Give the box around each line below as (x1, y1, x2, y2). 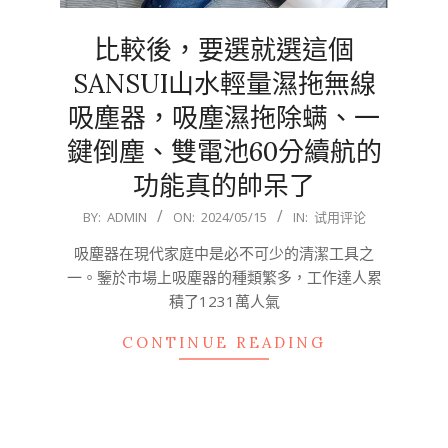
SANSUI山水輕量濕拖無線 (72, 67, 376, 101)
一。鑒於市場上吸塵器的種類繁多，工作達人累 (66, 267, 382, 288)
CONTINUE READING (122, 333, 326, 353)
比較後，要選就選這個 (94, 33, 354, 67)
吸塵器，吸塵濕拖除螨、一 (68, 101, 380, 135)
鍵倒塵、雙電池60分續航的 (66, 135, 382, 169)
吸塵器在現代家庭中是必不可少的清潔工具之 (74, 243, 374, 264)
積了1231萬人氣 (168, 291, 280, 312)
